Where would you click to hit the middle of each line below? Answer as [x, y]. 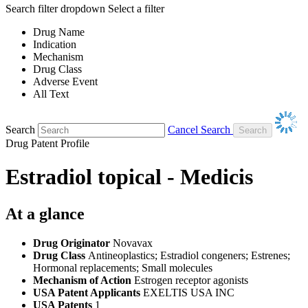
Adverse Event [65, 81]
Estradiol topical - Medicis [129, 177]
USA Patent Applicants [88, 292]
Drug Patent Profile [47, 143]
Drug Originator [73, 243]
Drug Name [59, 32]
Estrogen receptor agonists [191, 280]
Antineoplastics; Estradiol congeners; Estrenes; [189, 255]
